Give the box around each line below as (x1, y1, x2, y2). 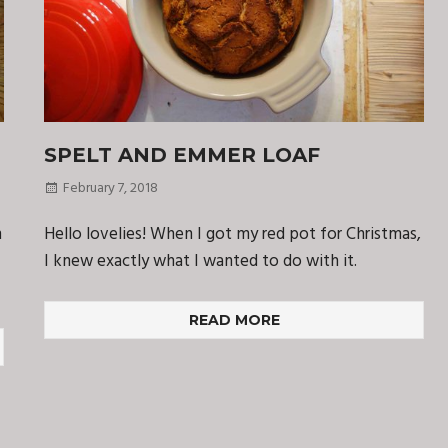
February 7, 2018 (63, 177, 159, 201)
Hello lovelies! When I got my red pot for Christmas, (44, 221, 421, 249)
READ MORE (188, 310, 280, 329)
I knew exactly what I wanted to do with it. (44, 248, 357, 276)
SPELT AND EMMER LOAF (44, 143, 320, 168)
